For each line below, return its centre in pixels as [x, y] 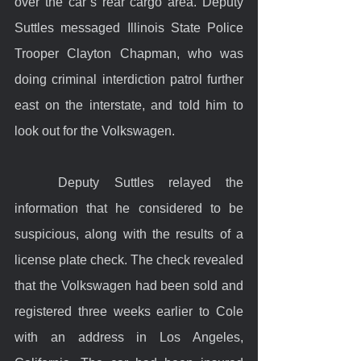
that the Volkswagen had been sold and [129, 285]
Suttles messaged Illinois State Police [129, 27]
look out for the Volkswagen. [98, 131]
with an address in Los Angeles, [129, 337]
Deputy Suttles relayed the [37, 182]
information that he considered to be [129, 208]
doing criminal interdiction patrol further [129, 79]
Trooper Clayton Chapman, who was [129, 53]
